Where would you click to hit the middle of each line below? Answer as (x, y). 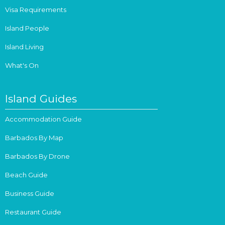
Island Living (25, 46)
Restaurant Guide (33, 212)
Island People (27, 28)
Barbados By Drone (38, 156)
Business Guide (30, 193)
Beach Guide (27, 175)
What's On (22, 65)
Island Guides (41, 98)
